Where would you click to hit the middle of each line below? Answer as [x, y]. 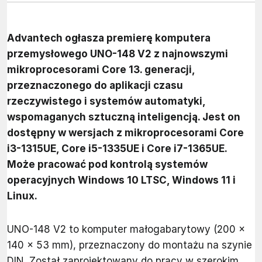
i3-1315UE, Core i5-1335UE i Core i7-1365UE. [117, 149]
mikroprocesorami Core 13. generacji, [101, 70]
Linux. [22, 196]
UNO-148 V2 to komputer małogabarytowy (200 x [126, 230]
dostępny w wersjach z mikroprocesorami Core [125, 133]
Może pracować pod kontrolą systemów [107, 165]
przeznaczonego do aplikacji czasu [95, 86]
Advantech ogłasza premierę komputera [109, 38]
